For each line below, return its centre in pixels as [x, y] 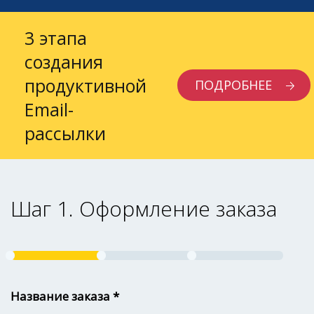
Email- [49, 109]
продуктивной [86, 86]
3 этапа [56, 38]
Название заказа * [65, 296]
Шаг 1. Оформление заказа [144, 209]
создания [64, 62]
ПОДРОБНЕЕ [233, 85]
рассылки [65, 133]
